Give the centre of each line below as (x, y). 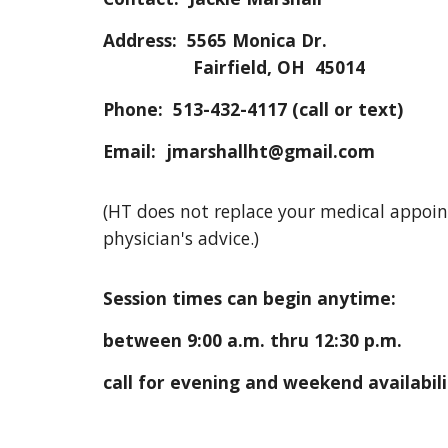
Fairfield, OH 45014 (233, 67)
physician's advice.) (183, 238)
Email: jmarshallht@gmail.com (238, 151)
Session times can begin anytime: (249, 298)
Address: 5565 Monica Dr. (214, 40)
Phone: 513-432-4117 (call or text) (252, 109)
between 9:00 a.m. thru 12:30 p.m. (252, 340)
